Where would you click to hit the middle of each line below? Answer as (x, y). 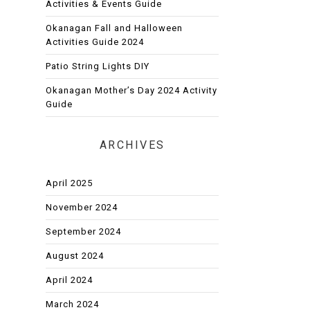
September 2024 (83, 231)
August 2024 (75, 255)
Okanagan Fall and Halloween (114, 28)
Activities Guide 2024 (95, 42)
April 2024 (69, 280)
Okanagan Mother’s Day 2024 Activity (131, 90)
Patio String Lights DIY (98, 66)
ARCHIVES (132, 145)
